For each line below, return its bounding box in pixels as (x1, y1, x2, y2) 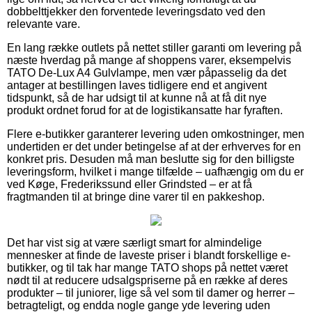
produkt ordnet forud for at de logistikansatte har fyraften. (7, 104, 283, 116)
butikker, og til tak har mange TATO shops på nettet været (7, 261, 288, 274)
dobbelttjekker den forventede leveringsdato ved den (7, 5, 265, 17)
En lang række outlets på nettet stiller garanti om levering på (7, 41, 302, 54)
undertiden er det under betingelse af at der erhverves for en (7, 140, 301, 153)
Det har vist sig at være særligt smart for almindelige (7, 236, 262, 249)
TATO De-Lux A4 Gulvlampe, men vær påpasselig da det (7, 66, 286, 79)
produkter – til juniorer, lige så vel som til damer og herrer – (7, 286, 295, 299)
